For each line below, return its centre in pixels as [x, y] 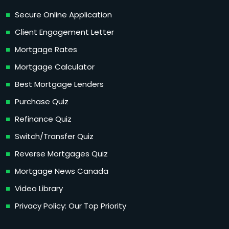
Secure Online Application [63, 14]
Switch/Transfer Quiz [54, 136]
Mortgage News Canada [62, 171]
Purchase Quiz [42, 101]
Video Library [39, 188]
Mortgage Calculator [55, 66]
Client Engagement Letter [64, 32]
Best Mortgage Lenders [59, 84]
